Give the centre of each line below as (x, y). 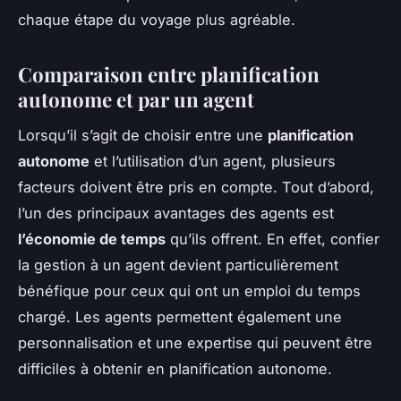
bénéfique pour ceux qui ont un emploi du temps (189, 291)
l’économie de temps (92, 239)
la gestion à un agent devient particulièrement (178, 265)
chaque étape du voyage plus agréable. (157, 19)
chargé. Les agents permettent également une (180, 317)
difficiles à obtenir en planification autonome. (175, 369)
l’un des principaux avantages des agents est (176, 213)
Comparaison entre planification (169, 74)
